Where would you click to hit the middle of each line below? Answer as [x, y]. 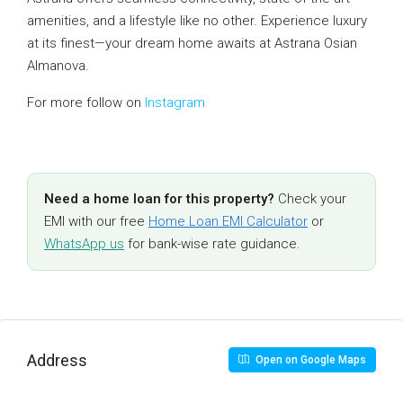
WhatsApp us [84, 244]
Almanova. [58, 66]
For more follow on [86, 103]
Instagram [175, 103]
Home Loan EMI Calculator [228, 221]
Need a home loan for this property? [159, 199]
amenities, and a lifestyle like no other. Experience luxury [197, 21]
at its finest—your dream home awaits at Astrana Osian [192, 43]
